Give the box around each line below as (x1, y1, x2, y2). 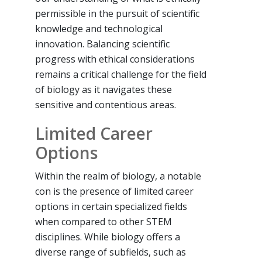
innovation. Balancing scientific (35, 37, 170, 50)
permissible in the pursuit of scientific (35, 6, 199, 20)
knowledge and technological (35, 22, 163, 35)
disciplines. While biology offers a (35, 230, 180, 243)
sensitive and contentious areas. (35, 98, 176, 111)
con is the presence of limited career (35, 184, 194, 198)
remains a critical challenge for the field (35, 67, 206, 81)
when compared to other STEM (35, 215, 172, 228)
